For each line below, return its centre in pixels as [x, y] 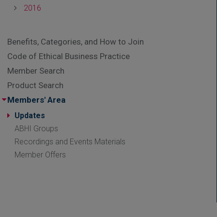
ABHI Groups [36, 128]
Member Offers [40, 155]
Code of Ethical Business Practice [69, 56]
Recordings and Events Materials [70, 141]
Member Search [36, 70]
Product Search [35, 85]
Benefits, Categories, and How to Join [76, 41]
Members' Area [36, 100]
